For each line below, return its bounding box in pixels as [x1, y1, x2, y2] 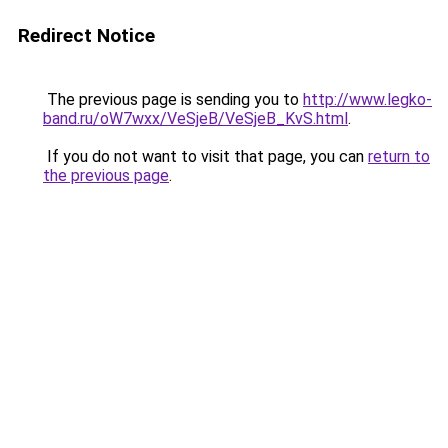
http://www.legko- [303, 90, 432, 109]
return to [368, 147, 430, 166]
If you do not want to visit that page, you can [43, 147, 368, 166]
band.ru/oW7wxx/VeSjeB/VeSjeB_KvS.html [43, 109, 348, 128]
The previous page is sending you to [43, 90, 303, 109]
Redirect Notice [18, 24, 155, 47]
